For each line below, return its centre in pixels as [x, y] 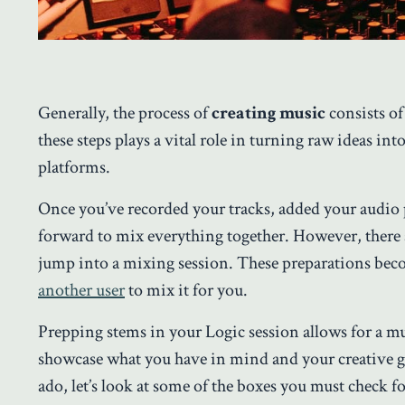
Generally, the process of [125, 113]
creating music [268, 113]
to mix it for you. [186, 291]
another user [81, 291]
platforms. [74, 168]
